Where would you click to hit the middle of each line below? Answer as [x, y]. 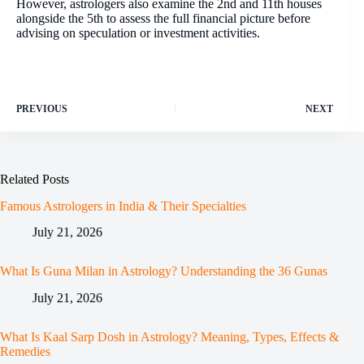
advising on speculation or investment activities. [138, 32]
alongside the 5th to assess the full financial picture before [163, 18]
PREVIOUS [42, 108]
